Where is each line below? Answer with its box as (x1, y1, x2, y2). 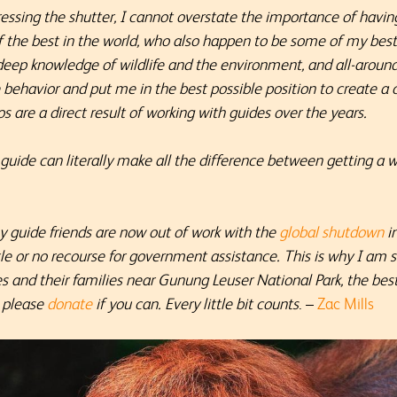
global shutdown (279, 222, 385, 242)
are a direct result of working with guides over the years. (14, 102, 368, 122)
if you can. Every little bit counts (92, 293, 300, 314)
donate (47, 293, 93, 314)
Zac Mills (317, 293, 375, 314)
